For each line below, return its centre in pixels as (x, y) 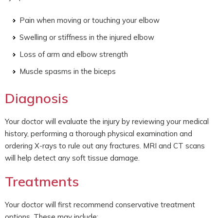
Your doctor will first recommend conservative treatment (100, 205)
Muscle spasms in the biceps (68, 71)
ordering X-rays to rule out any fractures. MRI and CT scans (105, 146)
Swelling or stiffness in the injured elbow (87, 37)
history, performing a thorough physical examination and (99, 134)
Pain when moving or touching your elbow (90, 20)
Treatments (42, 181)
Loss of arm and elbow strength (74, 54)
